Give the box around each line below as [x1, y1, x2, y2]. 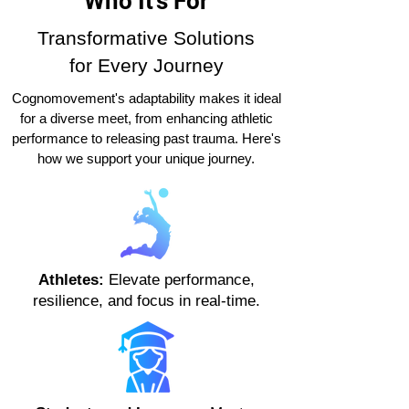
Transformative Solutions [37, 27, 255, 49]
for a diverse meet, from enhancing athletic [19, 110, 273, 127]
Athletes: [37, 271, 104, 289]
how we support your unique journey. [37, 151, 255, 167]
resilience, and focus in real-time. [32, 292, 260, 310]
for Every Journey [68, 55, 224, 77]
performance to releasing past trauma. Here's [11, 131, 281, 147]
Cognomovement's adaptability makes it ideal [11, 90, 281, 107]
